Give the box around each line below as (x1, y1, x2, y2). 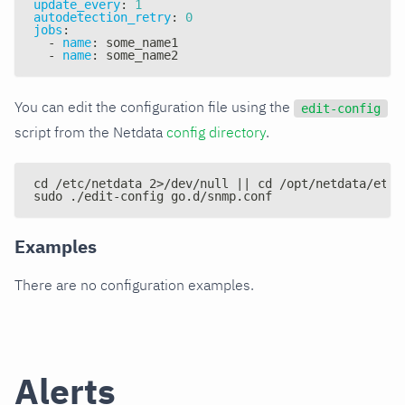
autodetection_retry (33, 9, 171, 24)
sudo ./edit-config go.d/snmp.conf (33, 188, 272, 203)
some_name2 (99, 47, 178, 62)
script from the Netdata (14, 122, 166, 141)
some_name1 (99, 34, 178, 50)
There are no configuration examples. (14, 275, 254, 294)
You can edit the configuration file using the (14, 97, 294, 116)
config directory (166, 122, 266, 141)
